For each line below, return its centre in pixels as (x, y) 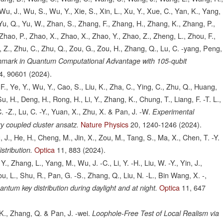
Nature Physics (105, 124)
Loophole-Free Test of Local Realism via (156, 213)
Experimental (173, 112)
